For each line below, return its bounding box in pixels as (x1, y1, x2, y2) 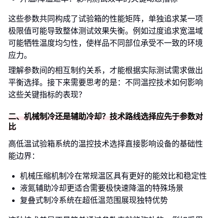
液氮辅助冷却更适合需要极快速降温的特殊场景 (20, 184, 183, 192)
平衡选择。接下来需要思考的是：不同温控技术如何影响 (8, 78, 203, 87)
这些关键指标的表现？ (8, 91, 86, 99)
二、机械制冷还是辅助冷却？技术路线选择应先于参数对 (8, 112, 203, 121)
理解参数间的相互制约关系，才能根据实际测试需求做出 (8, 66, 203, 74)
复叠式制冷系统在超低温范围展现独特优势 (20, 196, 168, 204)
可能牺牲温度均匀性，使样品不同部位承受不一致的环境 (8, 39, 203, 47)
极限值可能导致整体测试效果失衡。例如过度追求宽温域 (8, 27, 203, 35)
